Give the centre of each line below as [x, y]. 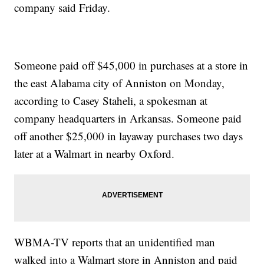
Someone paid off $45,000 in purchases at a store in [131, 65]
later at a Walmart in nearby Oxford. [95, 154]
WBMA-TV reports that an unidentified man [115, 242]
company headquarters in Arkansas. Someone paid [128, 118]
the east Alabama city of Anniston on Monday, [120, 83]
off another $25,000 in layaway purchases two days [129, 136]
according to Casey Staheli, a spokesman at [111, 101]
